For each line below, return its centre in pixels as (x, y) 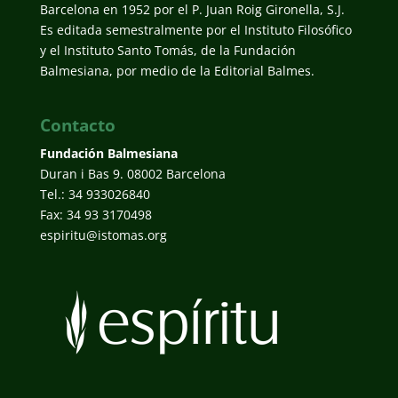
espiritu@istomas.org (103, 235)
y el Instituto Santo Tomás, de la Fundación (167, 50)
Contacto (77, 125)
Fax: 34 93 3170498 (96, 214)
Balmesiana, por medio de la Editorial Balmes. (177, 70)
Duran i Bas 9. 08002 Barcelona (132, 173)
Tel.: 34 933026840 (95, 194)
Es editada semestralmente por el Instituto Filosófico (195, 29)
